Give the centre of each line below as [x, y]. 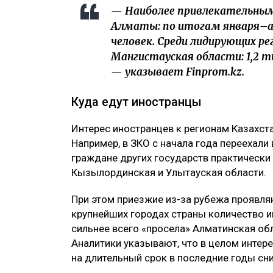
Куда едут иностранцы [136, 102]
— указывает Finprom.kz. [178, 72]
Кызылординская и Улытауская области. [169, 172]
